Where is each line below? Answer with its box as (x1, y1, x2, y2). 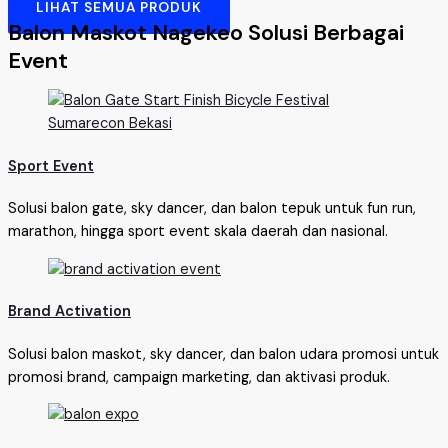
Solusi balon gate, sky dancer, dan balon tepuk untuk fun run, (8, 199, 416, 219)
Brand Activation (8, 302, 131, 322)
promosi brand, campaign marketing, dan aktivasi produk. (8, 367, 390, 387)
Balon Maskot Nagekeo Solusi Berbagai (8, 17, 404, 47)
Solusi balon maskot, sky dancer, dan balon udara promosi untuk (8, 344, 439, 364)
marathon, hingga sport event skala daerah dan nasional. (8, 222, 388, 242)
